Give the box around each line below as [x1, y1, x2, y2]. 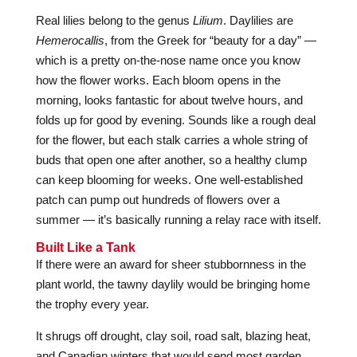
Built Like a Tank [35, 241, 135, 254]
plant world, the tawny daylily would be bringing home [35, 277, 310, 291]
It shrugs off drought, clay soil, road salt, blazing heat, [35, 329, 311, 343]
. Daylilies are [222, 14, 293, 27]
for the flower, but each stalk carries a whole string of [35, 133, 308, 147]
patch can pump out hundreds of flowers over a [35, 193, 280, 206]
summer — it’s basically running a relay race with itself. [35, 213, 321, 226]
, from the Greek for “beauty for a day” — [104, 33, 316, 47]
